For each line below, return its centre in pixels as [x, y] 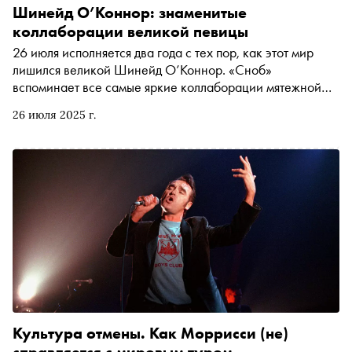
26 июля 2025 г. [54, 115]
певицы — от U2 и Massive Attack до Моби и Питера [161, 104]
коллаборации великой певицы [130, 31]
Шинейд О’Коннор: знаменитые [130, 13]
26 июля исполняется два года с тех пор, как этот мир [163, 52]
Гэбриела [38, 121]
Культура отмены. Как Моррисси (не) [150, 333]
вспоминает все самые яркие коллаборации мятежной [167, 87]
